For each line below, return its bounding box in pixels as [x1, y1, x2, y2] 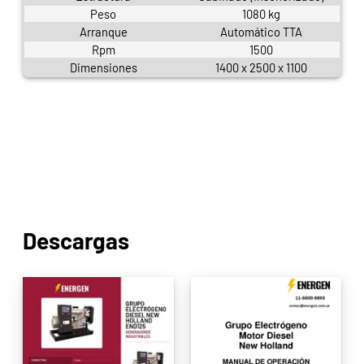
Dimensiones [69, 60, 137, 76]
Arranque [79, 24, 128, 40]
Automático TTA [219, 24, 302, 40]
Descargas [23, 226, 129, 254]
